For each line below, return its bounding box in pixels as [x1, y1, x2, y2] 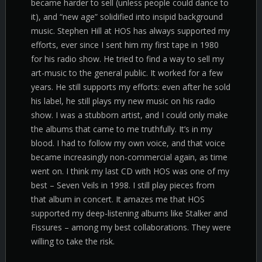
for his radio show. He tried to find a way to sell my [31, 53, 224, 64]
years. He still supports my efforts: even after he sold [31, 81, 230, 92]
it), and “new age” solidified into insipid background [31, 11, 223, 22]
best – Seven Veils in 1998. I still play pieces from [31, 180, 215, 191]
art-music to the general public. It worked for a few [31, 67, 223, 78]
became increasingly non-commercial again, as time [31, 151, 227, 163]
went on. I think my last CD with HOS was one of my [31, 166, 229, 177]
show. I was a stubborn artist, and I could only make [31, 109, 228, 120]
